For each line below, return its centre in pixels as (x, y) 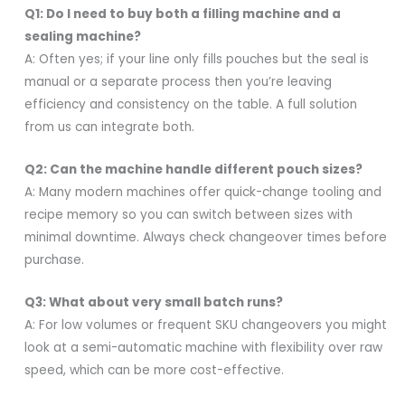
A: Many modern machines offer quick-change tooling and (203, 193)
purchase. (55, 260)
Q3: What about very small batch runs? (154, 303)
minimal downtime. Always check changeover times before (206, 238)
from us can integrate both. (110, 127)
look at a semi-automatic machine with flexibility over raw (204, 348)
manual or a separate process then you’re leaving (179, 82)
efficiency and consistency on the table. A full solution (191, 105)
